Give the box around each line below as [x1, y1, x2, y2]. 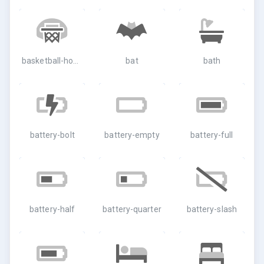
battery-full [190, 130, 233, 140]
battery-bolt [29, 130, 75, 140]
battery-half [29, 204, 75, 214]
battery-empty [104, 130, 160, 140]
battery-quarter [103, 204, 161, 214]
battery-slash [186, 204, 237, 214]
